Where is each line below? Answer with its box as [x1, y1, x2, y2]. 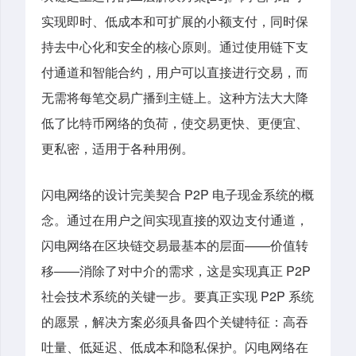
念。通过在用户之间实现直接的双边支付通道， [41, 210, 308, 229]
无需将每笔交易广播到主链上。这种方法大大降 [41, 88, 308, 107]
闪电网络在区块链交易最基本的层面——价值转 [41, 235, 308, 254]
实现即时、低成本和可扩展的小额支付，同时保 [41, 12, 308, 31]
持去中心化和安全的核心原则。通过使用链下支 [41, 37, 308, 56]
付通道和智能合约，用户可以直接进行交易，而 [41, 63, 308, 82]
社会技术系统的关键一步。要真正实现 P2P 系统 [41, 286, 314, 305]
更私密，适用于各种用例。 [41, 139, 194, 158]
